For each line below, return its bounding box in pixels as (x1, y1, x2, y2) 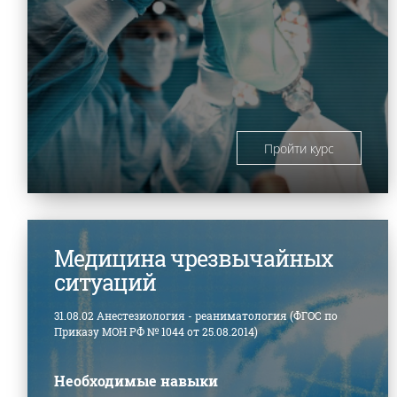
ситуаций (54, 267, 156, 297)
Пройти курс (264, 139, 335, 157)
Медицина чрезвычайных (54, 243, 333, 273)
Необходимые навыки (54, 370, 218, 390)
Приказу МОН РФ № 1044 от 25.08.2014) (54, 323, 258, 339)
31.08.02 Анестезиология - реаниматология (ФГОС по (54, 307, 338, 323)
